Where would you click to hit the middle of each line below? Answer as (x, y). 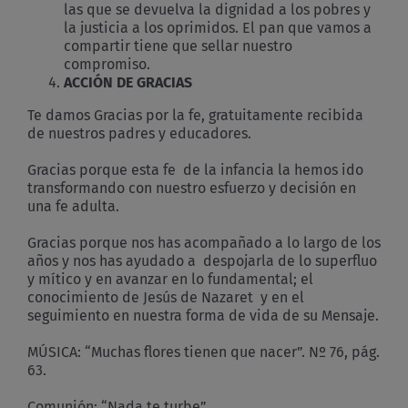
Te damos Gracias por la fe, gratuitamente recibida (195, 115)
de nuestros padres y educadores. (139, 133)
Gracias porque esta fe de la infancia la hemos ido (195, 169)
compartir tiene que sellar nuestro (178, 46)
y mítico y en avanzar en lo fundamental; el (170, 279)
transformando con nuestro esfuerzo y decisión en (192, 188)
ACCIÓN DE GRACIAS (128, 82)
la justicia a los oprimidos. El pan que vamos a (218, 27)
